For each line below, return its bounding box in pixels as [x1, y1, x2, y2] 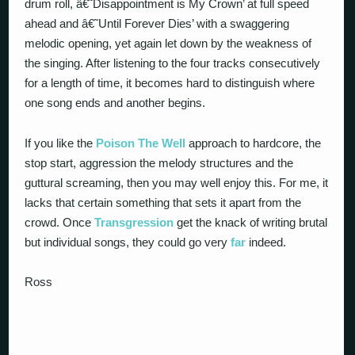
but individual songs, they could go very [25, 235, 231, 249]
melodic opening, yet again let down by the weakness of [25, 36, 312, 50]
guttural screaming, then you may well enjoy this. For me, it [25, 175, 329, 189]
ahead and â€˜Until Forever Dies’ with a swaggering [25, 17, 290, 30]
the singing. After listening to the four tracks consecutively [25, 56, 321, 70]
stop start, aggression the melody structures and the [25, 155, 294, 170]
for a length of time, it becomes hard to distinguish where [25, 76, 315, 90]
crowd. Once [25, 215, 95, 229]
